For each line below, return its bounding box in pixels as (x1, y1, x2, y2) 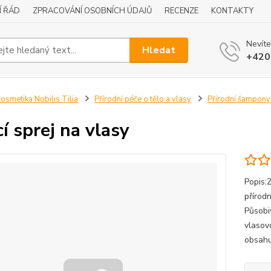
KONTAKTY (211, 5, 253, 16)
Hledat (142, 43, 176, 57)
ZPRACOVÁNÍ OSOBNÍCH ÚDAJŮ (33, 5, 152, 16)
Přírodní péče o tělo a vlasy (94, 94, 191, 105)
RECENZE (165, 5, 198, 16)
